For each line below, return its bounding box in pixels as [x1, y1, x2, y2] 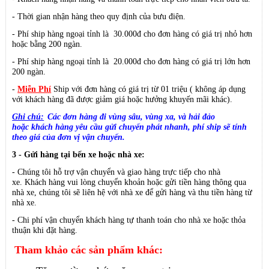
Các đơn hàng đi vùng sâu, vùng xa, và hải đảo [47, 112, 216, 122]
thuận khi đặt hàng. [12, 225, 78, 235]
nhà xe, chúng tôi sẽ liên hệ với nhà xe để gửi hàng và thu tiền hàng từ [12, 187, 253, 198]
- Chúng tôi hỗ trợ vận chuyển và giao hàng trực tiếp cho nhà [12, 167, 221, 177]
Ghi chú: [12, 112, 44, 122]
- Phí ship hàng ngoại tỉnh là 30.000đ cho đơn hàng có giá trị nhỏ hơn [12, 29, 253, 39]
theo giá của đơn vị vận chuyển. [12, 132, 125, 142]
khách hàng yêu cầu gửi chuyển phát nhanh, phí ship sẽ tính [31, 122, 247, 132]
